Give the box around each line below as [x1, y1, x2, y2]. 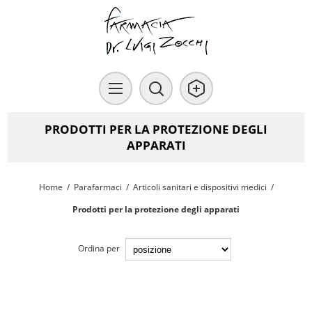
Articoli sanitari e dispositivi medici [132, 181, 267, 193]
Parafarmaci [73, 181, 122, 193]
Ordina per [77, 242, 120, 255]
